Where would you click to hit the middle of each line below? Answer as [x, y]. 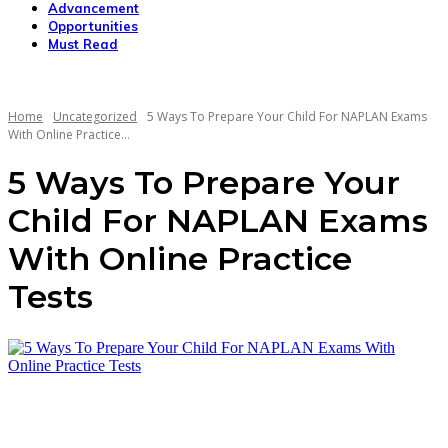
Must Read [83, 44]
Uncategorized [95, 116]
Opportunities [93, 26]
